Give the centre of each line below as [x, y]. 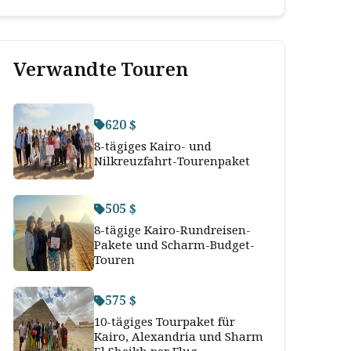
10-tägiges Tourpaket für [165, 321]
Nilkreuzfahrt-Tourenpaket [172, 160]
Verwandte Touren [101, 69]
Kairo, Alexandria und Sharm [179, 336]
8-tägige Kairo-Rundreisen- [172, 230]
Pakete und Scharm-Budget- [174, 244]
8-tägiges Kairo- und [153, 145]
